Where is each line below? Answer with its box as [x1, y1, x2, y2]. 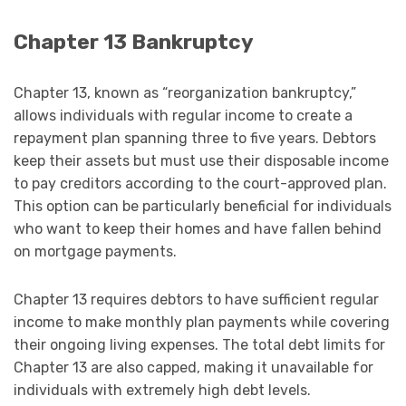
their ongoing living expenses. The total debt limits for [14, 335, 385, 353]
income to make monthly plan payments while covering [14, 313, 390, 331]
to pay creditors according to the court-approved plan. [14, 174, 387, 192]
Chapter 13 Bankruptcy [14, 29, 254, 54]
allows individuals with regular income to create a [14, 106, 353, 124]
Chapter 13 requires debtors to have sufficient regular [14, 290, 379, 308]
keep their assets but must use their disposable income [14, 151, 389, 169]
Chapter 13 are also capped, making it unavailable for [14, 358, 373, 376]
